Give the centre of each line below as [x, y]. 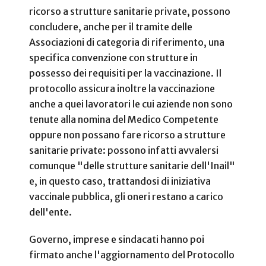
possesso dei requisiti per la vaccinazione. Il [125, 73]
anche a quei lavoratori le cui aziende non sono [131, 104]
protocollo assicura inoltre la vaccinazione [122, 89]
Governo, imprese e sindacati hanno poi [117, 239]
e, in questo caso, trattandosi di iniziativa [120, 181]
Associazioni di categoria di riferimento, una [127, 42]
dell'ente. [54, 212]
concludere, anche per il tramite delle [111, 27]
